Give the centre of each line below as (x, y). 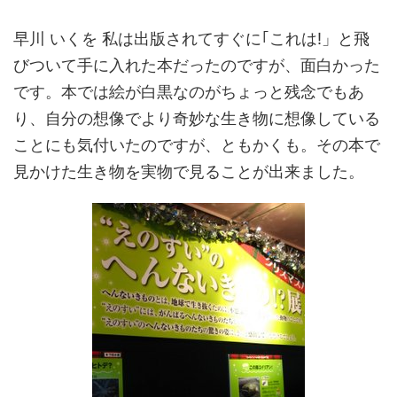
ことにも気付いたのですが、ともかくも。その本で (197, 145)
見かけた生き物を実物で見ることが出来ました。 (189, 171)
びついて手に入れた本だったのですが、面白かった (197, 65)
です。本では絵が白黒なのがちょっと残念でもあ (189, 92)
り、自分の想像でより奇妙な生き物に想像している (197, 118)
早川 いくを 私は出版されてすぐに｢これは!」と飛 (191, 39)
